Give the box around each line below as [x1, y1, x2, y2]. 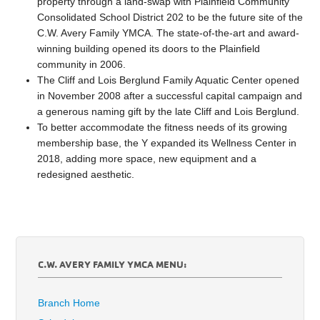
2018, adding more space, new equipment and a [37, 153, 257, 165]
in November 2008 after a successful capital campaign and [37, 90, 303, 102]
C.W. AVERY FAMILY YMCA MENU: [38, 258, 187, 271]
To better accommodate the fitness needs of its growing [37, 121, 288, 134]
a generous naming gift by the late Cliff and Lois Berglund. [37, 106, 300, 118]
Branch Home [38, 297, 101, 309]
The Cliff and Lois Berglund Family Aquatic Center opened [37, 74, 300, 86]
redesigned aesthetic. [37, 169, 135, 181]
